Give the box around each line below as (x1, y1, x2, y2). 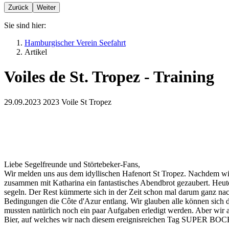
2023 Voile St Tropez (43, 97, 111, 106)
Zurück (8, 4, 29, 11)
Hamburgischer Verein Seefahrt (25, 38, 126, 47)
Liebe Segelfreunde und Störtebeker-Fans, (4, 159, 140, 169)
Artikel (25, 48, 47, 56)
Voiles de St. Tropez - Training (4, 67, 214, 86)
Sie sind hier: (4, 21, 46, 30)
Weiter (37, 4, 56, 11)
